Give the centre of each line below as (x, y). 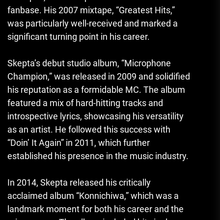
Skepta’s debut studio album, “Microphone (89, 63)
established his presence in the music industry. (98, 156)
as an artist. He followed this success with (89, 130)
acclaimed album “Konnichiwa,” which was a (93, 196)
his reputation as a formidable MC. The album (96, 90)
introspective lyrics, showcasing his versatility (96, 116)
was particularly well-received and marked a (93, 24)
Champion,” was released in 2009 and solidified (99, 77)
